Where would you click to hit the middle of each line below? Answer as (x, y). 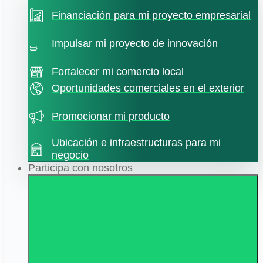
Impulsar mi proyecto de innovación (135, 44)
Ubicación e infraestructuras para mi (136, 142)
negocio (70, 155)
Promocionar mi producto (111, 117)
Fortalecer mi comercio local (118, 72)
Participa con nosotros (80, 168)
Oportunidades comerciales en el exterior (148, 88)
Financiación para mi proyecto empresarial (151, 16)
